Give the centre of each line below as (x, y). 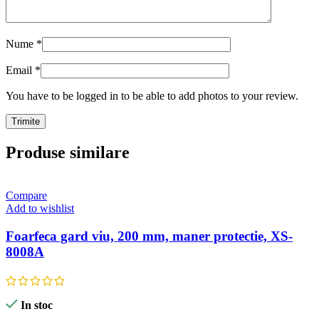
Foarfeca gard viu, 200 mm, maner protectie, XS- (149, 236)
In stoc (36, 305)
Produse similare (68, 153)
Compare (26, 196)
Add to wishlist (40, 209)
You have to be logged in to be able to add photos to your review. (152, 96)
